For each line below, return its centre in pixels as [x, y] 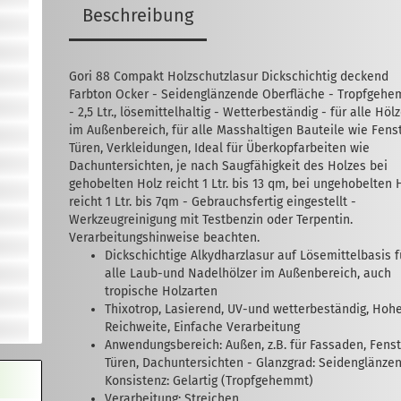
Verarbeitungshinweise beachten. [165, 238]
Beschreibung [138, 15]
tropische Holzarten [162, 291]
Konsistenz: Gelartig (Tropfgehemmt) [209, 381]
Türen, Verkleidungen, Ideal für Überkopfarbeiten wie [220, 148]
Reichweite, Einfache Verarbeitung [203, 327]
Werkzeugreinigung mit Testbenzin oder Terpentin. [211, 220]
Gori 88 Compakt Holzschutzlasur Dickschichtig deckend [229, 77]
